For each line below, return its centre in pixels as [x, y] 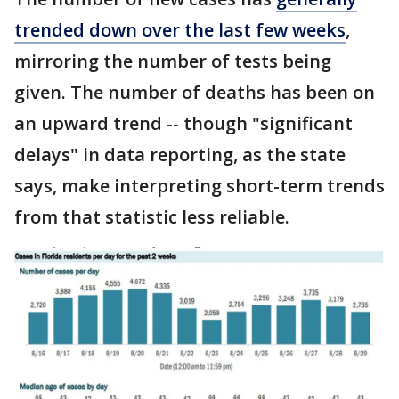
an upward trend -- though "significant [183, 123]
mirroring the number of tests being [173, 61]
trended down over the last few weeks [180, 29]
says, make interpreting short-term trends [199, 185]
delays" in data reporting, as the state [180, 154]
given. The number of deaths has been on [195, 92]
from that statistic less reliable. [152, 216]
